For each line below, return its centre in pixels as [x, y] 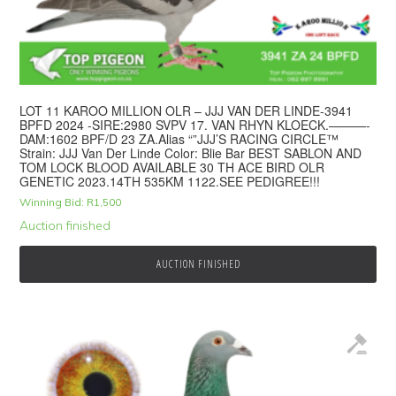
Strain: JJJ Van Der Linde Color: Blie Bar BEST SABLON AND [191, 153]
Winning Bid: [52, 202]
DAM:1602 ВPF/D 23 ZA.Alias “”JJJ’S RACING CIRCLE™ [179, 139]
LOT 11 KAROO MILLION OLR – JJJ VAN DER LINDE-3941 [187, 111]
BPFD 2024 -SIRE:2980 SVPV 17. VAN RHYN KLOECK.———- [195, 125]
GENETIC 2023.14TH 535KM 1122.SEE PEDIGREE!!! [170, 182]
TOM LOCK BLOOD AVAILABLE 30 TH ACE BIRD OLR [172, 168]
